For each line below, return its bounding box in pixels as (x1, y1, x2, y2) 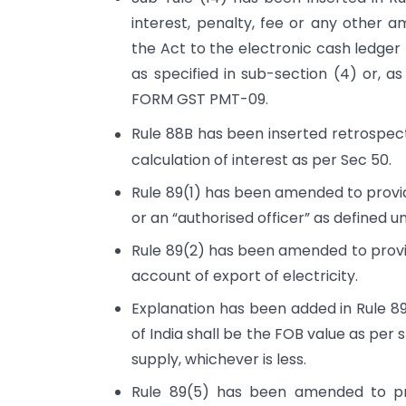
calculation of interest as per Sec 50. (131, 149, 392, 170)
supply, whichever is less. (131, 348, 307, 370)
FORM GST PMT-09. (131, 89, 269, 111)
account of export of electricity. (131, 265, 359, 286)
